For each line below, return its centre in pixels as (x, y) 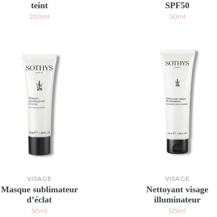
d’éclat (39, 199)
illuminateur (178, 199)
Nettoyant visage (178, 189)
